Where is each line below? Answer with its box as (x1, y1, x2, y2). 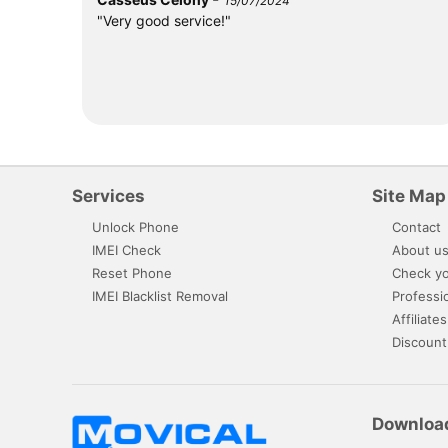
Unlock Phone (92, 218, 179, 235)
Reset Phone (92, 264, 172, 281)
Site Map (372, 185, 446, 206)
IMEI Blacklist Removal (92, 287, 228, 304)
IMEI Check (92, 241, 161, 258)
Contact (392, 218, 441, 235)
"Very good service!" (97, 11, 231, 29)
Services (72, 185, 145, 206)
